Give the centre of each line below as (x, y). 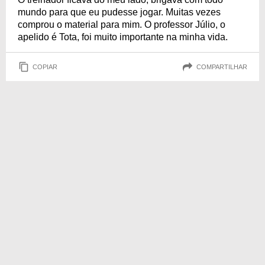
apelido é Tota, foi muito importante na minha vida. (123, 37)
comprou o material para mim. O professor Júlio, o (122, 25)
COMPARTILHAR (222, 67)
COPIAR (45, 67)
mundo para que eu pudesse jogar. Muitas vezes (119, 12)
